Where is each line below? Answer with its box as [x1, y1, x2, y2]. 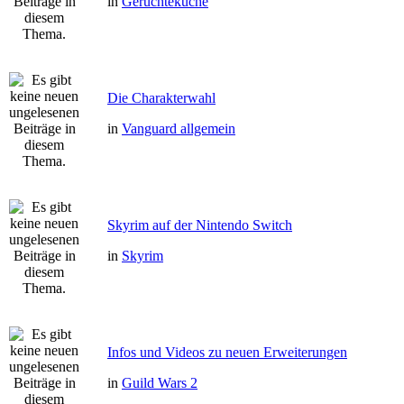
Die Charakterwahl [107, 90, 216, 106]
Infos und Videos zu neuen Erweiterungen [107, 344, 347, 360]
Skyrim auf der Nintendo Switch [107, 217, 292, 233]
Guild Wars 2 [122, 375, 197, 390]
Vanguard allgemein [122, 121, 235, 136]
